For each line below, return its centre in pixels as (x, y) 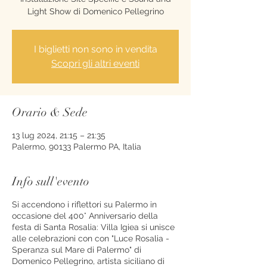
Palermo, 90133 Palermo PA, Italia (77, 146)
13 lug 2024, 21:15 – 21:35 (59, 135)
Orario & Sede (50, 112)
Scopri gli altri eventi (95, 63)
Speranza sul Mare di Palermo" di (77, 249)
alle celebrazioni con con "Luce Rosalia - (91, 238)
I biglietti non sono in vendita (95, 49)
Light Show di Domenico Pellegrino (95, 11)
